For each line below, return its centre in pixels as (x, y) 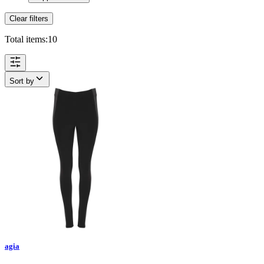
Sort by (22, 81)
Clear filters (29, 18)
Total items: (26, 39)
